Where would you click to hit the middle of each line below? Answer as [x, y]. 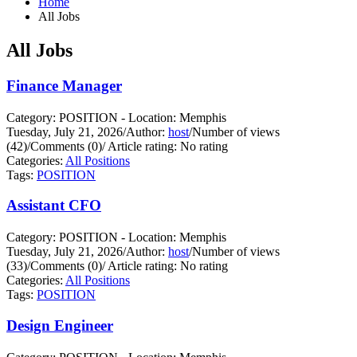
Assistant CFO [54, 206]
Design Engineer [60, 326]
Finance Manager [64, 85]
